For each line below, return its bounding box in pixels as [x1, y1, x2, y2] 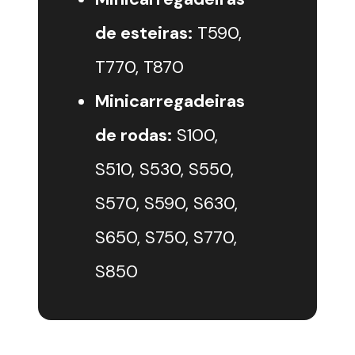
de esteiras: [95, 21, 193, 45]
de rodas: [95, 124, 172, 147]
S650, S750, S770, [95, 226, 237, 250]
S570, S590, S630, [95, 192, 238, 216]
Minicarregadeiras [95, 90, 245, 113]
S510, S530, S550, [95, 158, 234, 181]
